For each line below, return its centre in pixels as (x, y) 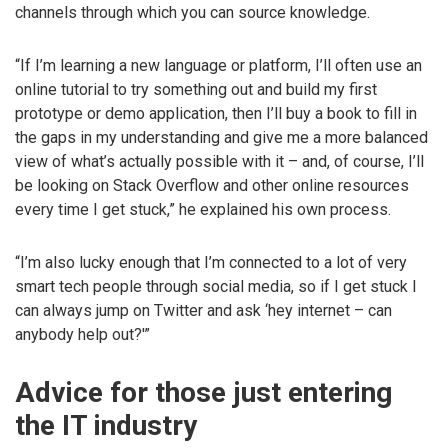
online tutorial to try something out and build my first (196, 90)
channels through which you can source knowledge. (192, 13)
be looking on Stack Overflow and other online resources (212, 186)
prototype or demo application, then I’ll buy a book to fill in (216, 114)
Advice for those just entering (203, 392)
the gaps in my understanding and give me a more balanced (221, 138)
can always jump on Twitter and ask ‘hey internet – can (203, 310)
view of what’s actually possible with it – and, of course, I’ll (219, 162)
